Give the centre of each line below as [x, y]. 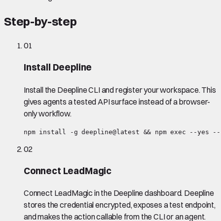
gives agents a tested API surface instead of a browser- [117, 101]
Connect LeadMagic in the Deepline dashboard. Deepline [119, 193]
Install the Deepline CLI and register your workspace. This [120, 90]
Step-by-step [40, 21]
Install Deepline [58, 68]
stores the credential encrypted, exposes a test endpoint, [120, 205]
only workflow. [48, 113]
